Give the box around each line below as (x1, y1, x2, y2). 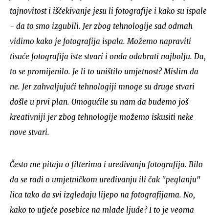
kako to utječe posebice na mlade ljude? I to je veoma (10, 205, 194, 215)
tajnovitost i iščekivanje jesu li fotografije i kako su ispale (10, 6, 207, 16)
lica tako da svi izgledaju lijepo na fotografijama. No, (10, 190, 195, 199)
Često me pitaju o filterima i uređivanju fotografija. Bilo (10, 159, 203, 169)
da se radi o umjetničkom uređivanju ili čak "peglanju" (10, 175, 200, 184)
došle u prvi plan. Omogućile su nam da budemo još (10, 97, 188, 107)
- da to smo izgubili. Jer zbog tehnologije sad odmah (10, 21, 193, 31)
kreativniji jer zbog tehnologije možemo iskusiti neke (10, 112, 194, 122)
